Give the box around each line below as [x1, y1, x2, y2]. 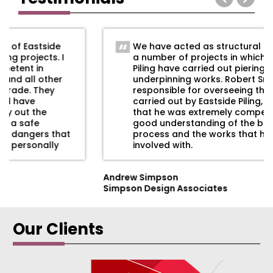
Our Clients [12, 218, 104, 240]
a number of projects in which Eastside [48, 51, 221, 63]
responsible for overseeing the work [48, 83, 210, 96]
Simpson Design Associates [18, 182, 143, 194]
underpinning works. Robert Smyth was [48, 73, 221, 85]
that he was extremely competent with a [48, 105, 229, 118]
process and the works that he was [48, 127, 207, 140]
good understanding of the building [48, 116, 208, 129]
